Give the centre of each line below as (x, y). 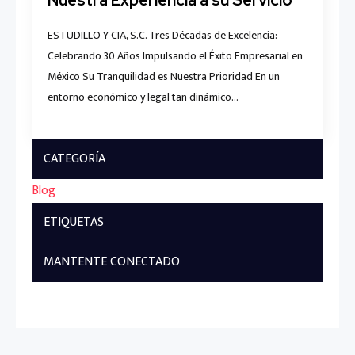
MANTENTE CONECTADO (112, 261)
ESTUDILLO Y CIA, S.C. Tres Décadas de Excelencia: (162, 35)
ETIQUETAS (74, 222)
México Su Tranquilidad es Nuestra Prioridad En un (164, 76)
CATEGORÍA (74, 158)
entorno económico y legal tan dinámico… (143, 97)
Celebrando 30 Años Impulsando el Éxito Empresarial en (175, 55)
